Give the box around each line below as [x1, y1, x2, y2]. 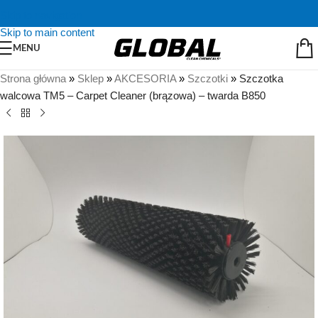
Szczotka [239, 72, 283, 84]
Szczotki [187, 72, 228, 84]
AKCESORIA [114, 72, 176, 84]
